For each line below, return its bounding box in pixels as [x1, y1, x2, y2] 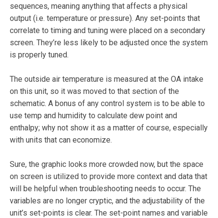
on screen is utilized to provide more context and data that [10, 172, 207, 182]
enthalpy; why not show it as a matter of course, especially [10, 123, 208, 133]
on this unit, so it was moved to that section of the [10, 87, 179, 96]
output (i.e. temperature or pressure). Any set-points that [10, 14, 200, 23]
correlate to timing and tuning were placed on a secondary [10, 26, 205, 36]
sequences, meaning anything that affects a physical [10, 1, 187, 11]
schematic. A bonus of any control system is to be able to [10, 99, 205, 109]
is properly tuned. [10, 50, 69, 60]
